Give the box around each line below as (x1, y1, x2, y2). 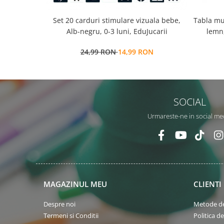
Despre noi (43, 199, 75, 208)
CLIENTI (193, 179, 221, 189)
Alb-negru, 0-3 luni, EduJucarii (66, 26, 167, 36)
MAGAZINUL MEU (43, 179, 107, 189)
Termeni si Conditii (43, 211, 98, 220)
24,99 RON (80, 47, 118, 56)
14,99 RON (117, 47, 153, 56)
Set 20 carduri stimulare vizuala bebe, (53, 15, 180, 25)
